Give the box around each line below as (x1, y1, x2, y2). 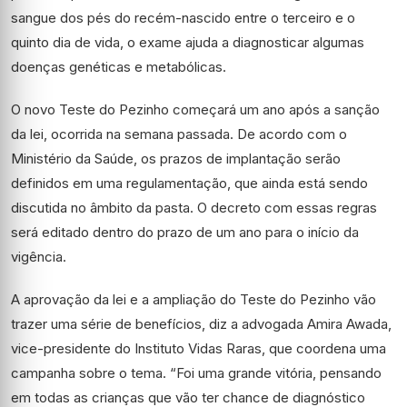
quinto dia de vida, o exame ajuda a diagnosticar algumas (11, 34, 364, 51)
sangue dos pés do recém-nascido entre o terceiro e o (11, 9, 355, 26)
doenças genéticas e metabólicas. (11, 58, 226, 75)
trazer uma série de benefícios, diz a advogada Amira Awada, (11, 315, 392, 333)
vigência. (11, 248, 66, 265)
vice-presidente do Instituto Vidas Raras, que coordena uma (11, 340, 386, 357)
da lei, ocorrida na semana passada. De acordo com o (11, 125, 347, 143)
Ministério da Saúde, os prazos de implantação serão (11, 150, 341, 167)
